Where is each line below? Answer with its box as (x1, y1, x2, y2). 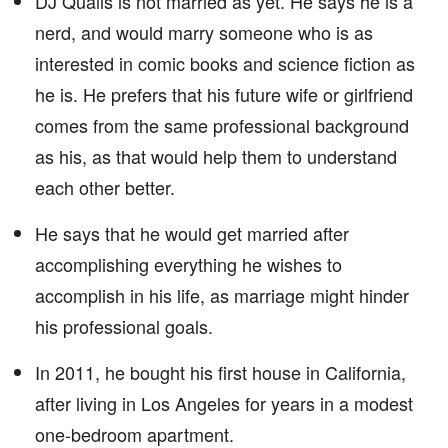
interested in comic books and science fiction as (35, 50, 415, 76)
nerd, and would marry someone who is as (35, 19, 373, 45)
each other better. (35, 174, 175, 200)
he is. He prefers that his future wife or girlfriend (35, 81, 413, 107)
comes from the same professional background (35, 112, 409, 138)
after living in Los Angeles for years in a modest (35, 390, 413, 416)
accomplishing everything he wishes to (35, 251, 342, 277)
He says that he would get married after (35, 220, 349, 246)
